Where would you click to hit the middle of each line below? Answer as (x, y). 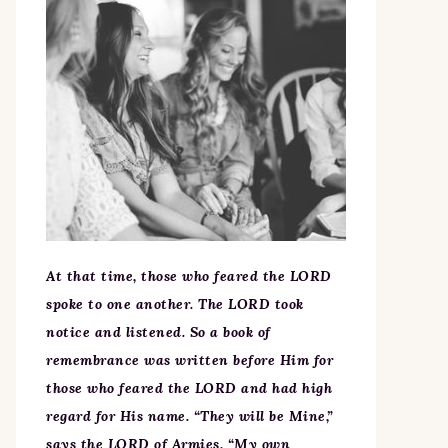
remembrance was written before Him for (189, 360)
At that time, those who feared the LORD (189, 276)
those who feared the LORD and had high (189, 388)
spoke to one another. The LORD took (175, 304)
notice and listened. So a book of (158, 332)
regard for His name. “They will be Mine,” (190, 416)
